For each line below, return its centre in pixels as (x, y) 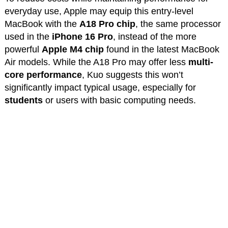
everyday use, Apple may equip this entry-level (99, 11)
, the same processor (178, 24)
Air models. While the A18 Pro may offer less (96, 62)
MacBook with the (42, 24)
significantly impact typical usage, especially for (100, 88)
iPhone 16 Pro (82, 37)
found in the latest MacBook (161, 50)
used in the (28, 37)
